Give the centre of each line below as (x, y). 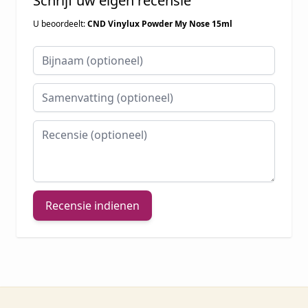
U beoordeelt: (60, 24)
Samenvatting (68, 91)
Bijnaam (53, 54)
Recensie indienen (92, 206)
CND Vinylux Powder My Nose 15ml (160, 24)
